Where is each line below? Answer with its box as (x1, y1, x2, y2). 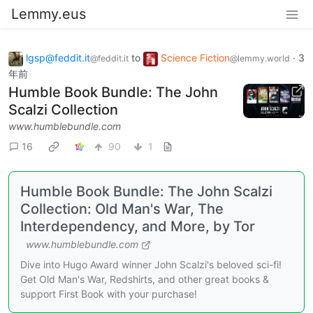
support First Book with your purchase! (20, 287, 197, 300)
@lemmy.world (230, 53, 290, 64)
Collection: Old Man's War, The (20, 200, 224, 217)
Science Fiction (161, 52, 230, 64)
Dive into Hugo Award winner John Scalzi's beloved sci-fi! (20, 258, 282, 270)
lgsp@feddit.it (26, 52, 90, 64)
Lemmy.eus (11, 6, 86, 22)
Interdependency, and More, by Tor (20, 217, 255, 235)
